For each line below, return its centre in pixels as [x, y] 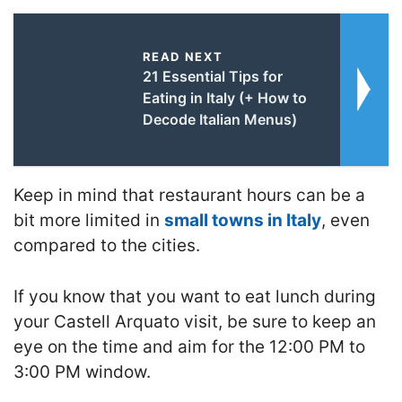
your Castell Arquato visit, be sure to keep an [195, 321]
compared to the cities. [107, 245]
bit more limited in [89, 220]
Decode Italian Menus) [219, 119]
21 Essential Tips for [212, 76]
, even [345, 220]
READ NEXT [183, 57]
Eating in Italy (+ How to [224, 98]
